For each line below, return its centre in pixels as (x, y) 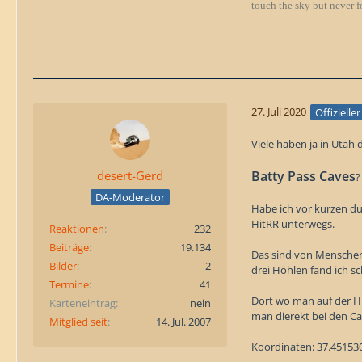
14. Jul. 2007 (183, 321)
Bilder (63, 265)
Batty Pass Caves (303, 176)
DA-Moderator (130, 197)
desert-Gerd (130, 176)
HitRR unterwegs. (293, 223)
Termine (69, 284)
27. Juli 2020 (279, 111)
